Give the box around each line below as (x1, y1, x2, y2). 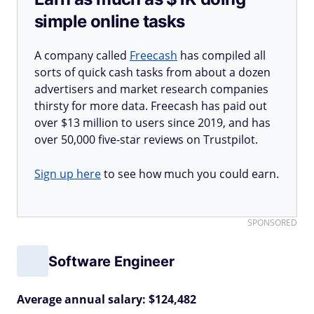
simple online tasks (34, 11, 185, 32)
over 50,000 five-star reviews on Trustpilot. (34, 132, 258, 147)
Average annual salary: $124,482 (17, 292, 196, 307)
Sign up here (34, 166, 101, 182)
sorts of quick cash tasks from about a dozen (34, 64, 271, 80)
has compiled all (177, 48, 266, 63)
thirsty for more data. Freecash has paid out (34, 98, 267, 114)
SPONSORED (247, 217, 297, 228)
